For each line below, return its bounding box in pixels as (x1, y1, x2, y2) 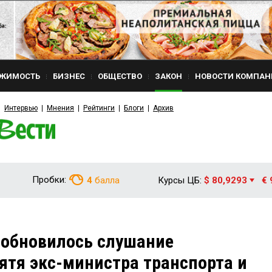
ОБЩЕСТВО (98, 72, 142, 81)
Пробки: (32, 174, 66, 185)
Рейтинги (83, 104, 115, 112)
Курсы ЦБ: (158, 175, 202, 186)
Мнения (47, 104, 74, 112)
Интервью (4, 104, 38, 112)
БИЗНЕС (53, 72, 85, 81)
